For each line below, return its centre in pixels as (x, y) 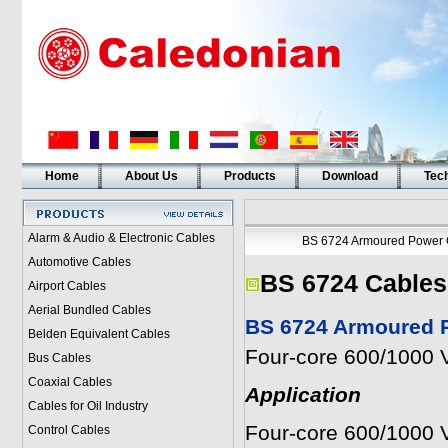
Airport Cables (66, 286)
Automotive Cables (79, 262)
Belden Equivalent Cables (98, 334)
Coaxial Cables (69, 382)
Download (349, 176)
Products (249, 176)
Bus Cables (59, 358)
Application (302, 395)
